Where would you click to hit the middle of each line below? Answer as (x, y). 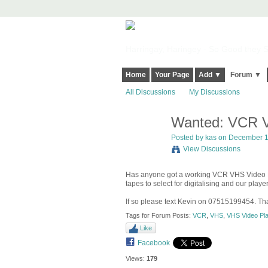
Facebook (153, 243)
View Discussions (211, 149)
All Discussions (150, 92)
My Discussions (214, 92)
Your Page (172, 75)
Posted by (188, 138)
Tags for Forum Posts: (159, 216)
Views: (135, 258)
